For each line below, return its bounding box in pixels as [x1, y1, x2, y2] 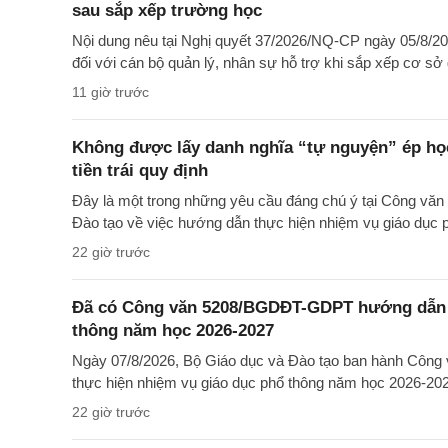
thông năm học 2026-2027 [72, 321, 274, 341]
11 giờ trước [72, 84, 149, 101]
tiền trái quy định [72, 161, 208, 181]
